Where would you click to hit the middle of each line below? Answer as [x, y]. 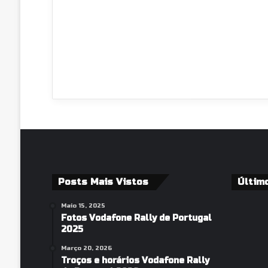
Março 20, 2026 [86, 248]
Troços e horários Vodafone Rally [135, 261]
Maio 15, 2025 [83, 206]
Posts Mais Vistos [103, 182]
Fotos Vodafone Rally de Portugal [136, 218]
